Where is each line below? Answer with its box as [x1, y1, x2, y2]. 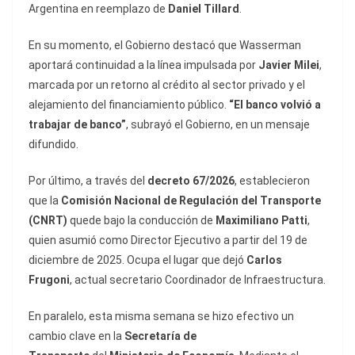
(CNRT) [29, 214, 67, 227]
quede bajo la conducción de [67, 214, 216, 227]
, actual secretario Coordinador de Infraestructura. [70, 273, 326, 287]
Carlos [244, 254, 282, 267]
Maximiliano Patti [216, 214, 307, 227]
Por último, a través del [29, 174, 147, 188]
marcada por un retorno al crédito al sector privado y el [29, 78, 305, 92]
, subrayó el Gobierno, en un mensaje [126, 118, 310, 132]
